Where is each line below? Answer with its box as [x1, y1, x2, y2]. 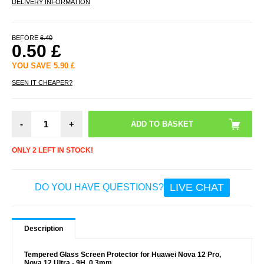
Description [24, 224, 63, 233]
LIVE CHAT [169, 181, 224, 193]
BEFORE [12, 34, 40, 41]
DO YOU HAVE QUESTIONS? [34, 182, 164, 193]
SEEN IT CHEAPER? [12, 78, 72, 86]
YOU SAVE [12, 61, 54, 70]
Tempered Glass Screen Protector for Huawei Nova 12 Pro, [24, 250, 221, 259]
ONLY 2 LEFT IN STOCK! [12, 146, 93, 154]
